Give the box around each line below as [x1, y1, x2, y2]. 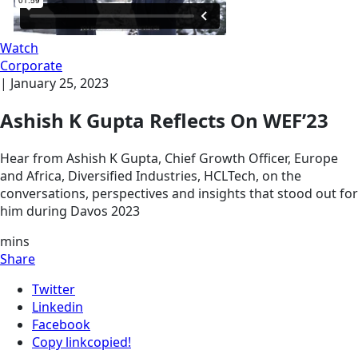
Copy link [32, 333, 87, 352]
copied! [87, 333, 131, 352]
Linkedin [32, 298, 83, 316]
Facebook [32, 316, 90, 334]
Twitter [32, 280, 75, 299]
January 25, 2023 [10, 74, 109, 92]
